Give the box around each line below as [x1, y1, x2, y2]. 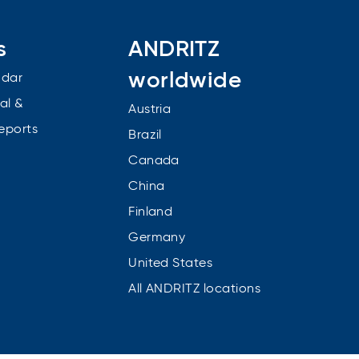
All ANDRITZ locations [128, 282, 261, 296]
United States [128, 256, 213, 270]
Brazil [128, 128, 162, 142]
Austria [128, 103, 171, 116]
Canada [128, 154, 179, 167]
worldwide [128, 69, 242, 92]
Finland [128, 205, 173, 219]
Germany [128, 231, 186, 244]
